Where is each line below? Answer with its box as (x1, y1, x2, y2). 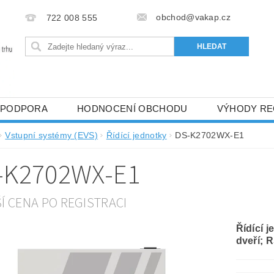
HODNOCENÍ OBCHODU (77, 103, 188, 114)
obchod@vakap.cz (156, 12, 231, 22)
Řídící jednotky (106, 130, 167, 140)
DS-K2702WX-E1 (175, 130, 245, 140)
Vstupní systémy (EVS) (5, 130, 98, 140)
